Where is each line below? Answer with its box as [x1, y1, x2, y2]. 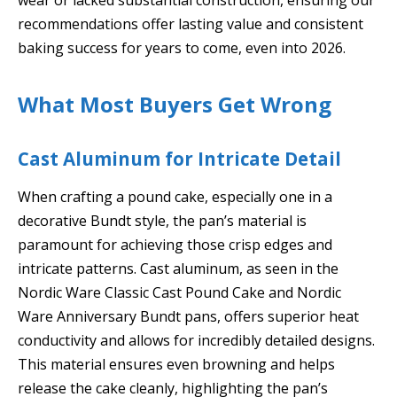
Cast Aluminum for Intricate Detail [18, 145, 341, 171]
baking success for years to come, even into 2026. [18, 37, 346, 58]
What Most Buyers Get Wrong [18, 89, 331, 119]
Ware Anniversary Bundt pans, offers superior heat [18, 307, 359, 327]
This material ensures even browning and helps [18, 354, 335, 375]
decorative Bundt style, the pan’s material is [18, 211, 307, 231]
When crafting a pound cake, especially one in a [18, 187, 332, 207]
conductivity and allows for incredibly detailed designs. [18, 331, 375, 351]
